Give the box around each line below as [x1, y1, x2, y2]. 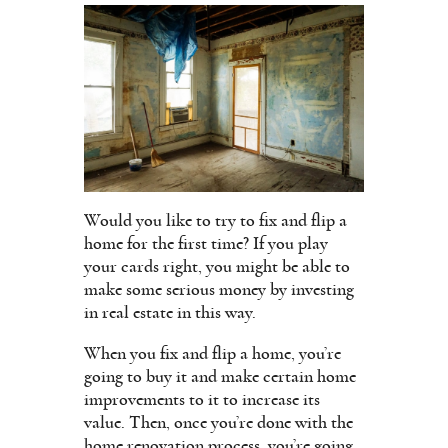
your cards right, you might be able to [84, 257, 350, 276]
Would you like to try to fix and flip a [84, 211, 347, 230]
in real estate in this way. [84, 303, 256, 322]
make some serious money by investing [84, 280, 354, 299]
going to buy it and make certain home [84, 367, 356, 386]
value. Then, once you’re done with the [84, 413, 353, 432]
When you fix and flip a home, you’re [84, 344, 341, 363]
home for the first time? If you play [84, 234, 328, 253]
